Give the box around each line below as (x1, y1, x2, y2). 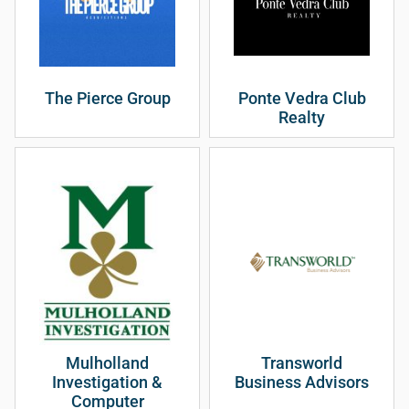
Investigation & (52, 373, 163, 393)
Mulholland (66, 354, 149, 373)
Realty (278, 109, 325, 128)
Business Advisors (235, 373, 369, 393)
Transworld (261, 354, 342, 373)
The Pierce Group (44, 89, 171, 109)
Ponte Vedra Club (237, 89, 366, 109)
